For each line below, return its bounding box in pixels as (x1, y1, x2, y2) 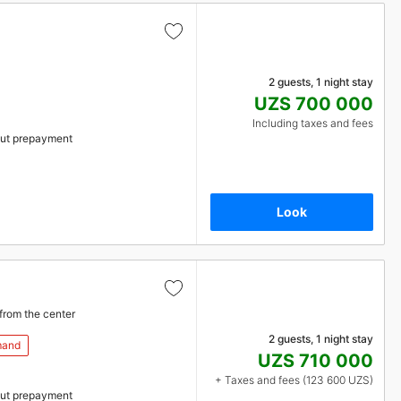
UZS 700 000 (254, 93, 373, 115)
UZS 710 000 (258, 350, 373, 371)
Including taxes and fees (252, 116, 373, 130)
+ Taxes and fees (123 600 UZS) (215, 373, 373, 387)
